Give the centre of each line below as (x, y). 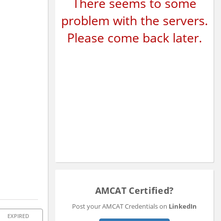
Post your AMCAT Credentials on (120, 206)
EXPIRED (18, 216)
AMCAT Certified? (134, 190)
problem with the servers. (134, 20)
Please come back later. (134, 37)
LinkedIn (183, 206)
